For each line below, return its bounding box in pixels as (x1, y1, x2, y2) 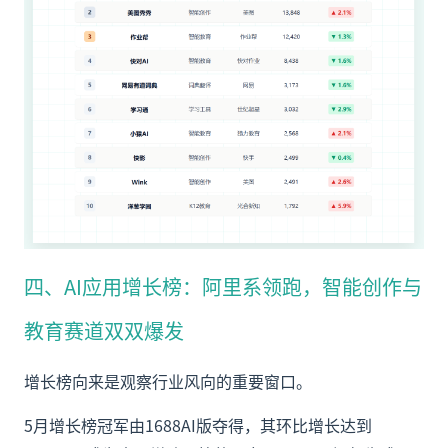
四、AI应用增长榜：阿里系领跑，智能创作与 (24, 272, 422, 302)
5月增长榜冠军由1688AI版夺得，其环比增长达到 (24, 413, 372, 438)
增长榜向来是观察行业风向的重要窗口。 (24, 369, 312, 394)
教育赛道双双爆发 (24, 316, 184, 346)
